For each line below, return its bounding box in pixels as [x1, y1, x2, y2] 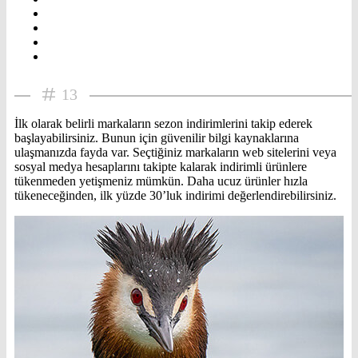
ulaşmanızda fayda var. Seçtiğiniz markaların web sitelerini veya [14, 145, 336, 160]
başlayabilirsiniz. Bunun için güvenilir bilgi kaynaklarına [14, 131, 299, 145]
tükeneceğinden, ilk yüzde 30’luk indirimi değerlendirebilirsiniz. [14, 189, 336, 203]
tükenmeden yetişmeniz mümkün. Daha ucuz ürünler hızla [14, 174, 308, 189]
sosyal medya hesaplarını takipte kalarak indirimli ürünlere [14, 160, 307, 174]
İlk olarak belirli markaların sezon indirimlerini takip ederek [14, 117, 312, 131]
